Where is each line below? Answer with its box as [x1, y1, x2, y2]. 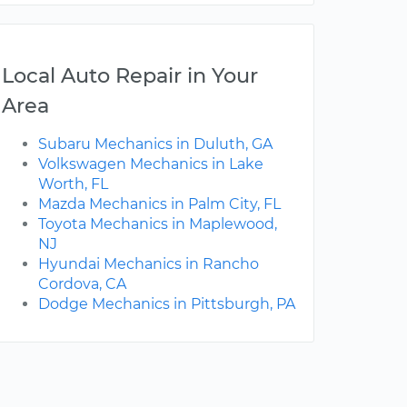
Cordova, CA [38, 275, 126, 293]
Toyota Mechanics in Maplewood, [38, 215, 277, 233]
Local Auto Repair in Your [2, 63, 258, 89]
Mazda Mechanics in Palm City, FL [38, 195, 281, 213]
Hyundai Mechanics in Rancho [38, 255, 259, 273]
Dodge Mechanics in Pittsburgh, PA [38, 295, 295, 313]
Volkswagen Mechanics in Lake [38, 155, 263, 174]
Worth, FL [38, 175, 108, 194]
